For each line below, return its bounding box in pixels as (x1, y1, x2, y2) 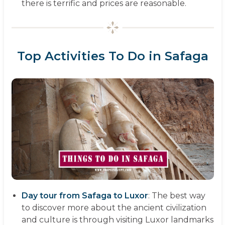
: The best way (148, 190, 205, 200)
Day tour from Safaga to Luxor (21, 190, 148, 200)
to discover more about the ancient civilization (21, 202, 206, 212)
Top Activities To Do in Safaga (17, 49, 208, 64)
